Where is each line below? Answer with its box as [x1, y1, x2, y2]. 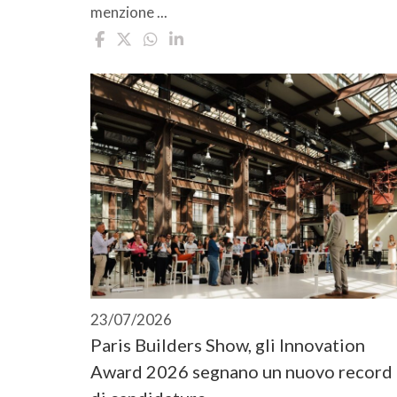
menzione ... [90, 2, 167, 21]
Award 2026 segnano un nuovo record [90, 360, 393, 382]
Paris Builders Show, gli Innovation [90, 333, 365, 355]
